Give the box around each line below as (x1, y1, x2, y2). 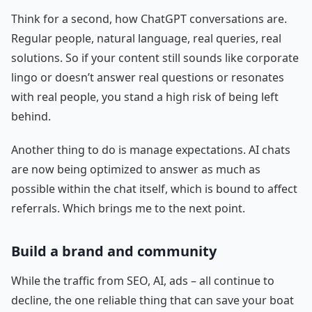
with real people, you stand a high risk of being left (11, 88, 279, 104)
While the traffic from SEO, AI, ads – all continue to (11, 272, 274, 288)
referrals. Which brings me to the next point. (11, 200, 245, 216)
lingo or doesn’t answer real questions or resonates (11, 69, 284, 85)
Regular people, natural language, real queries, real (11, 30, 281, 46)
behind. (11, 108, 51, 124)
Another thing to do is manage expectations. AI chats (11, 141, 290, 157)
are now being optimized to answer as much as (11, 161, 260, 177)
